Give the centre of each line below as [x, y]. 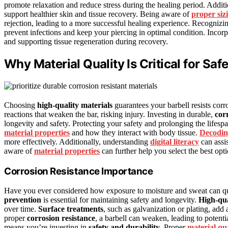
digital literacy [175, 141]
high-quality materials [75, 105]
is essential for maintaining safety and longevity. [120, 200]
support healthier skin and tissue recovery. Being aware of [98, 14]
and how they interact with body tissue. [135, 132]
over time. [21, 209]
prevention [23, 200]
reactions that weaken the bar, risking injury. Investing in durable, [109, 114]
